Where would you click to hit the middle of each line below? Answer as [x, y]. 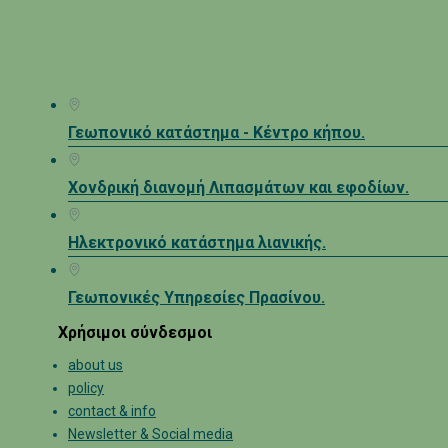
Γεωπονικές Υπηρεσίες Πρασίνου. [196, 298]
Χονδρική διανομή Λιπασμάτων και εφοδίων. [238, 188]
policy [86, 388]
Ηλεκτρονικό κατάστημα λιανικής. [197, 243]
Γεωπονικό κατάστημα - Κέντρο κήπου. [216, 133]
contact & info [112, 411]
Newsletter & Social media [150, 434]
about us [95, 365]
